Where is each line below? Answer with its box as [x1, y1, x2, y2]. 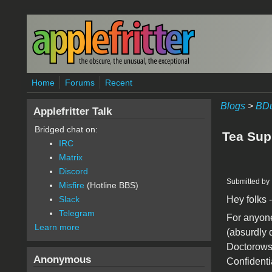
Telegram [58, 208, 95, 218]
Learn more [34, 222, 80, 232]
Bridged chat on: [34, 124, 98, 134]
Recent [104, 78, 132, 87]
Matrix [58, 152, 83, 162]
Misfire [58, 180, 84, 190]
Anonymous [33, 253, 91, 265]
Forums [64, 78, 95, 87]
